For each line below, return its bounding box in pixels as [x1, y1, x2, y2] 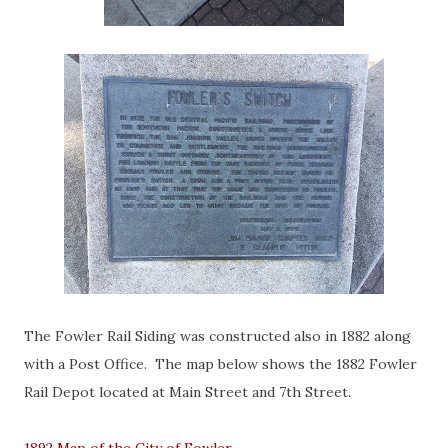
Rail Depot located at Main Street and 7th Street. [24, 383, 355, 401]
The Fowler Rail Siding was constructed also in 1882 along [24, 327, 411, 345]
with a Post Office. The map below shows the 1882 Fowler [24, 355, 417, 373]
